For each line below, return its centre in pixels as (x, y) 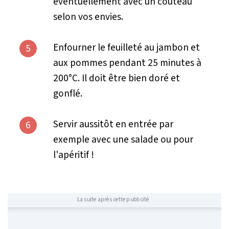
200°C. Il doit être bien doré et (116, 78)
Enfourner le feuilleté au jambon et (126, 47)
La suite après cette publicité (113, 199)
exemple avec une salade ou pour (123, 139)
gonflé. (67, 93)
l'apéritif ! (73, 155)
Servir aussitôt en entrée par (113, 124)
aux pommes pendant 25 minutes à (127, 63)
